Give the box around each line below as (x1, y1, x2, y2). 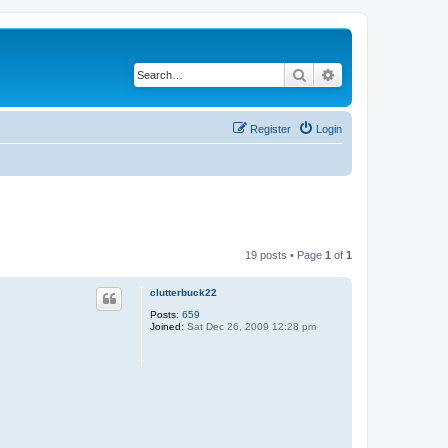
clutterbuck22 (150, 287, 217, 298)
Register (250, 122, 291, 135)
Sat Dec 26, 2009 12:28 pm (184, 321, 316, 332)
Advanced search (336, 65, 441, 83)
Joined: (150, 321, 184, 332)
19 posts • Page (245, 249, 325, 261)
